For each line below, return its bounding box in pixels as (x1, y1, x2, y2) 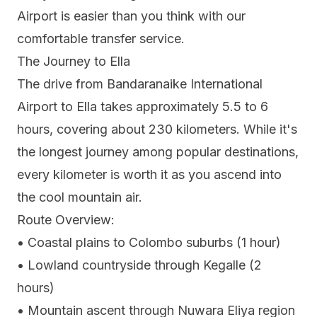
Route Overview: (17, 212, 115, 228)
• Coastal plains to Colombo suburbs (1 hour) (17, 235, 281, 250)
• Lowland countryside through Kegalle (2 (17, 258, 262, 273)
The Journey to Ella (17, 54, 130, 69)
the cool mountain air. (17, 190, 142, 205)
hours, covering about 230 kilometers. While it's (17, 122, 297, 137)
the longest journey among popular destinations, (17, 144, 299, 160)
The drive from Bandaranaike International (17, 76, 263, 92)
